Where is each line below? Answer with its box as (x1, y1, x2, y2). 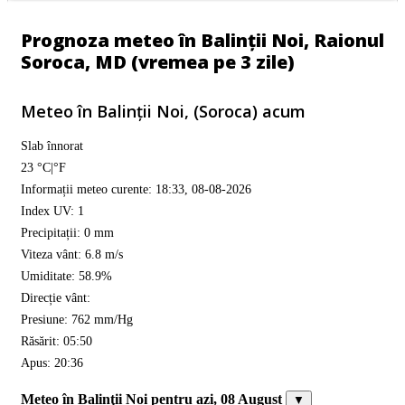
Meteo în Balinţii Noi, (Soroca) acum (21, 100, 306, 122)
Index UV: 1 (21, 203, 84, 218)
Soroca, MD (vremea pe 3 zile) (21, 50, 295, 74)
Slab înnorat (21, 138, 83, 153)
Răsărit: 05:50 (21, 334, 92, 348)
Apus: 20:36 (21, 355, 83, 370)
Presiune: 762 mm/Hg (21, 312, 133, 326)
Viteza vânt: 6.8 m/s (21, 247, 123, 261)
